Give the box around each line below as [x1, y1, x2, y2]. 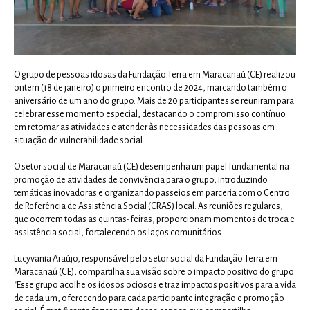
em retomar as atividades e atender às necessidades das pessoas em [14, 122, 275, 132]
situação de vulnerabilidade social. [14, 136, 145, 145]
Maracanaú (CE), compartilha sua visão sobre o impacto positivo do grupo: [14, 267, 296, 277]
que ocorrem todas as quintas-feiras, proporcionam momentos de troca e [14, 215, 295, 224]
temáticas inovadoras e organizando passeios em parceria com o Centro [14, 188, 290, 198]
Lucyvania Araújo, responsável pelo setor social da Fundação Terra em [14, 254, 277, 264]
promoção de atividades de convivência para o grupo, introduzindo [14, 175, 268, 185]
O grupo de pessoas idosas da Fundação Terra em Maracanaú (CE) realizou [14, 70, 295, 80]
